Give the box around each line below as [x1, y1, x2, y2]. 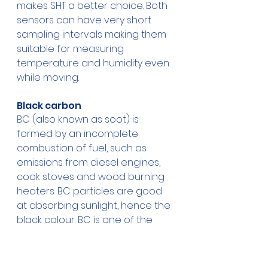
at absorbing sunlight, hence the [17, 199, 173, 213]
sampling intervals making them [17, 28, 169, 42]
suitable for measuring [17, 42, 126, 56]
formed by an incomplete [17, 127, 141, 141]
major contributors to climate [17, 227, 158, 242]
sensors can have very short [17, 13, 154, 28]
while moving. [17, 71, 79, 85]
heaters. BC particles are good [17, 184, 165, 199]
